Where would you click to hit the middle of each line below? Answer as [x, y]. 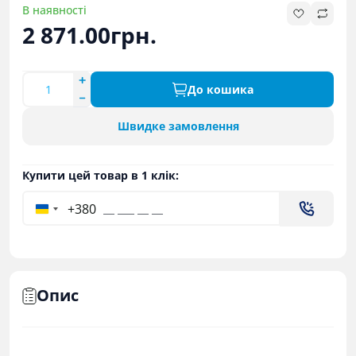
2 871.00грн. [89, 35]
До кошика [220, 89]
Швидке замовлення [178, 126]
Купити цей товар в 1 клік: [101, 175]
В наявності [54, 10]
